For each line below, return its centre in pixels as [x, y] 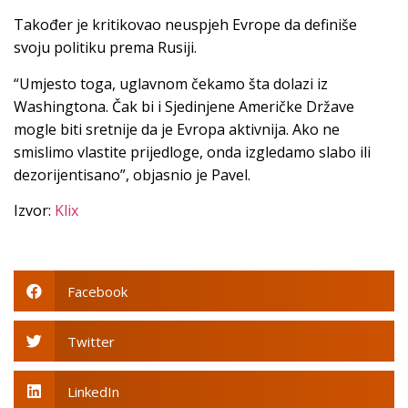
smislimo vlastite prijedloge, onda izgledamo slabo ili [192, 152]
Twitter [91, 341]
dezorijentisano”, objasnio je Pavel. [132, 174]
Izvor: [34, 211]
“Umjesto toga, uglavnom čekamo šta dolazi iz [171, 83]
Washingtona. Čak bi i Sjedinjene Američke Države [184, 106]
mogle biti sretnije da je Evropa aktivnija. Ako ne [177, 129]
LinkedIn [93, 391]
